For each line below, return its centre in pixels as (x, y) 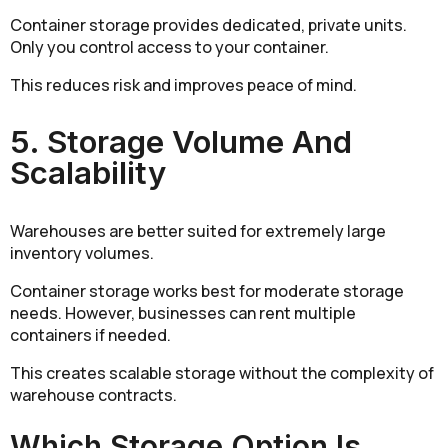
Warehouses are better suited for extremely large (198, 231)
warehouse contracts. (93, 395)
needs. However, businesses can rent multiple (183, 313)
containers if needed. (90, 335)
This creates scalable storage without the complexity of (222, 373)
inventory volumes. (82, 253)
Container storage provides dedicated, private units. (208, 24)
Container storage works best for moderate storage (207, 291)
